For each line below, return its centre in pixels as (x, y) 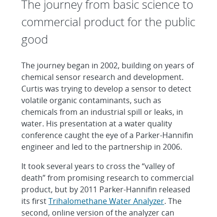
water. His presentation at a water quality (97, 124)
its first (35, 201)
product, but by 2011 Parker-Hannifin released (106, 189)
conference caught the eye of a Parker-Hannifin (107, 135)
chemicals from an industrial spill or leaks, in (102, 112)
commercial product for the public (108, 22)
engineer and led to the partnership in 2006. (102, 147)
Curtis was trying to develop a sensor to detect (106, 89)
